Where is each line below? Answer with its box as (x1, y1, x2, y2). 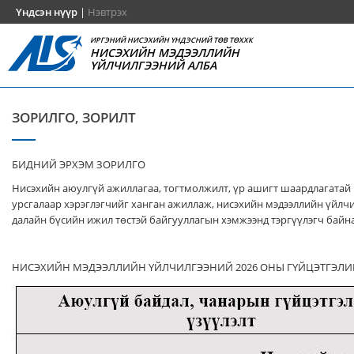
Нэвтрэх (88, 5, 127, 19)
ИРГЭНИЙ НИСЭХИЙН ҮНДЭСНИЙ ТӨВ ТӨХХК (90, 35, 254, 45)
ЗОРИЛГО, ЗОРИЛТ (12, 108, 136, 126)
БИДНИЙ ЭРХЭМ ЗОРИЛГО (12, 157, 145, 171)
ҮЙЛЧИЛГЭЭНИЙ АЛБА (90, 58, 217, 73)
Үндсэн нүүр (16, 5, 77, 19)
